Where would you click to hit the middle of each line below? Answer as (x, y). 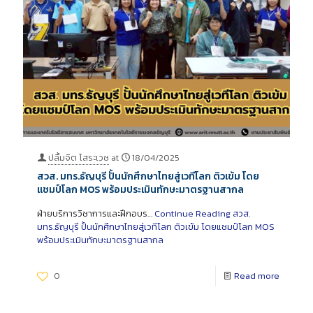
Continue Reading (192, 213)
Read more (257, 275)
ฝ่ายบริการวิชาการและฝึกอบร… (96, 213)
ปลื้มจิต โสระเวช (79, 157)
